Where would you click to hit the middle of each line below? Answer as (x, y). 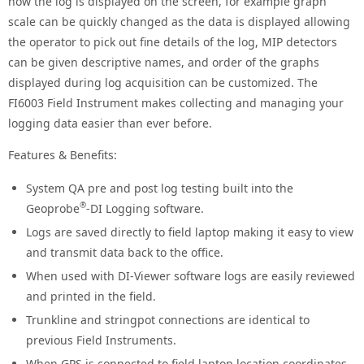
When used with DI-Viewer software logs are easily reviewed (191, 276)
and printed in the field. (91, 296)
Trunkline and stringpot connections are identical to (168, 320)
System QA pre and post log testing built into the (160, 188)
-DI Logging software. (145, 208)
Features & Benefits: (63, 155)
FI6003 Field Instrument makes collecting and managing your (176, 103)
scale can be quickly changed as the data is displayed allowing (179, 22)
